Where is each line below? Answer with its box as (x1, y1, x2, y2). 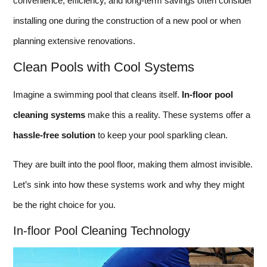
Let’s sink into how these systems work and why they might (13, 179, 244, 190)
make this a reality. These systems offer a (85, 110, 250, 120)
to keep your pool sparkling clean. (95, 130, 228, 141)
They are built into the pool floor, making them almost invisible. (13, 159, 253, 169)
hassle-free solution (13, 130, 95, 141)
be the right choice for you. (13, 199, 116, 210)
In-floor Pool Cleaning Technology (13, 224, 190, 238)
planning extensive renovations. (13, 36, 135, 46)
